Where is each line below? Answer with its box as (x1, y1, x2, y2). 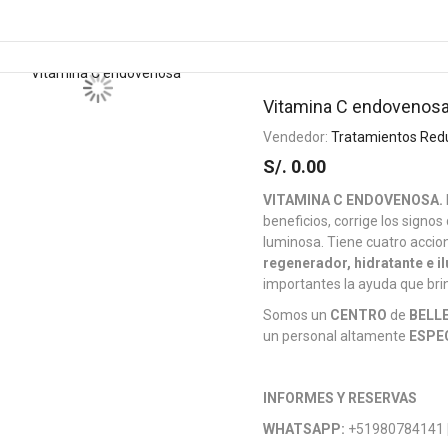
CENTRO (330, 307, 388, 323)
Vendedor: (263, 129, 332, 145)
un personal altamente (263, 328, 410, 344)
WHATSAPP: (263, 421, 349, 437)
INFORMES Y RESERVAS (263, 390, 418, 406)
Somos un (263, 307, 331, 323)
